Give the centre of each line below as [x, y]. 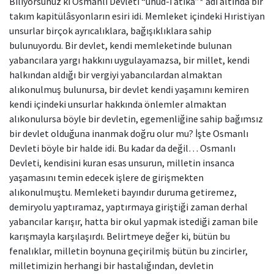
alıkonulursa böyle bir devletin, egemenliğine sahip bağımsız [136, 119]
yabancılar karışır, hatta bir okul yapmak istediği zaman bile [134, 221]
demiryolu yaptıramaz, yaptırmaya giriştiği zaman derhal [128, 207]
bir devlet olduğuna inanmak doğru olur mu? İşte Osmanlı [129, 133]
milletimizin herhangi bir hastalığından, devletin [111, 265]
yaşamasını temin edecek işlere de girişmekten [106, 177]
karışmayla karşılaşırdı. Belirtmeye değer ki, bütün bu [120, 236]
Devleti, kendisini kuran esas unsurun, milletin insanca [122, 163]
